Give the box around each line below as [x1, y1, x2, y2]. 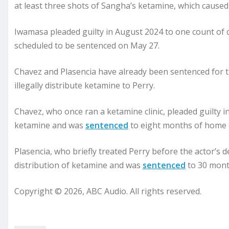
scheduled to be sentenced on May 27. [14, 40, 159, 52]
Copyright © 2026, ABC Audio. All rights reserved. [14, 186, 201, 197]
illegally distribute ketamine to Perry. [14, 80, 155, 91]
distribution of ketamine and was [14, 159, 143, 171]
